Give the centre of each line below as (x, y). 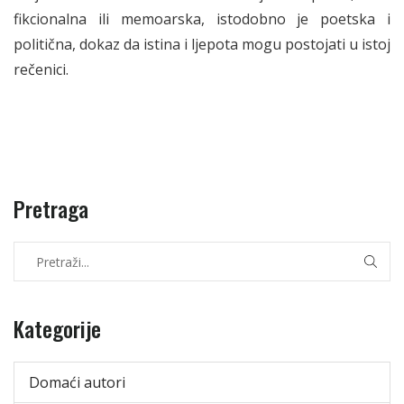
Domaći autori (77, 383)
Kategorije (57, 329)
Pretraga (51, 209)
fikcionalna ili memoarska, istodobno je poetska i (202, 19)
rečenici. (41, 70)
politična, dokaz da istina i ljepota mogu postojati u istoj (202, 45)
